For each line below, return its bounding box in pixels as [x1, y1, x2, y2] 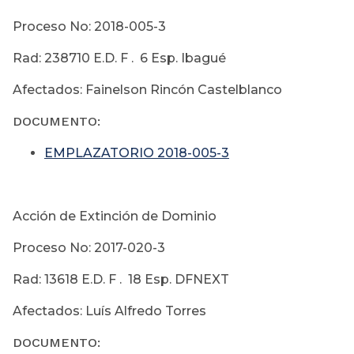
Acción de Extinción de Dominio [13, 209, 217, 224]
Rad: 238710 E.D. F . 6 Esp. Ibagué [13, 51, 226, 66]
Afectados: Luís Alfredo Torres [13, 303, 206, 319]
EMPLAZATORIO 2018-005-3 [44, 145, 229, 161]
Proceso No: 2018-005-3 [13, 19, 166, 35]
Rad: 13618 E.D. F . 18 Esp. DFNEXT [13, 272, 229, 288]
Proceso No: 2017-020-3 [13, 240, 165, 256]
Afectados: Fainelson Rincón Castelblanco [13, 82, 282, 98]
